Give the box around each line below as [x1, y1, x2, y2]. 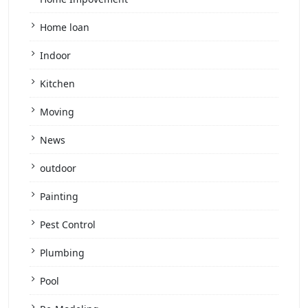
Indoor [40, 49, 71, 63]
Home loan [40, 21, 89, 34]
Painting [40, 190, 78, 203]
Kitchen [40, 77, 75, 91]
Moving [40, 105, 74, 119]
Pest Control [40, 218, 96, 232]
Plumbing [40, 246, 85, 260]
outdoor [40, 162, 76, 175]
